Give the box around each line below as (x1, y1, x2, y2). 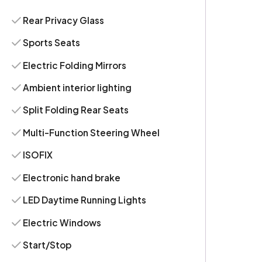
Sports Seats (23, 37, 81, 49)
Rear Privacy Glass (23, 14, 105, 26)
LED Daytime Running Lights (23, 194, 147, 206)
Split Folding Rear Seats (23, 104, 129, 116)
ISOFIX (23, 149, 53, 161)
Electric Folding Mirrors (23, 59, 127, 71)
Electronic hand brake (23, 171, 121, 183)
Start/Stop (23, 239, 72, 251)
